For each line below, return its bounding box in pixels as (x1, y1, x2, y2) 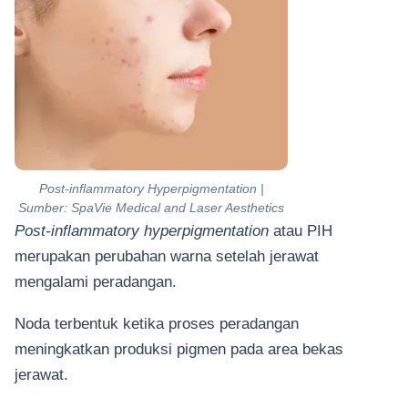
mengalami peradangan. (15, 272, 181, 290)
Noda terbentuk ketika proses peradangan (15, 315, 299, 332)
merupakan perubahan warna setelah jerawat (15, 247, 319, 264)
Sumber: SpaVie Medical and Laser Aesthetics (18, 199, 284, 215)
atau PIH (269, 221, 332, 239)
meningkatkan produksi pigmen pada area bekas (15, 341, 343, 358)
